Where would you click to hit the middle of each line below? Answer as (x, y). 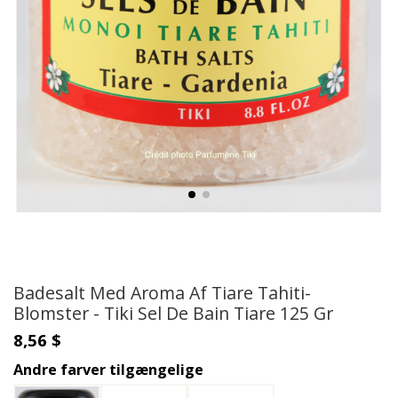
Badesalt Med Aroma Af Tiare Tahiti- (162, 292)
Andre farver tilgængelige (108, 369)
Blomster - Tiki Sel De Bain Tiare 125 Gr (173, 313)
